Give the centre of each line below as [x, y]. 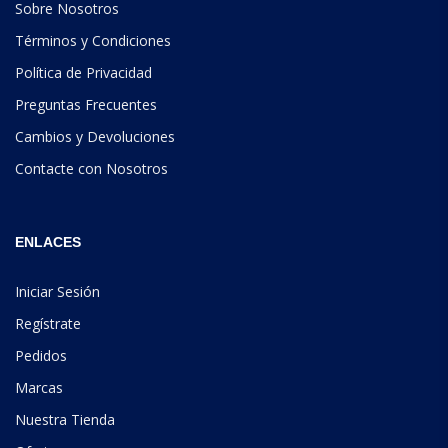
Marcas [39, 388]
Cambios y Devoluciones [95, 137]
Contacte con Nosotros [91, 169]
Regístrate [48, 324]
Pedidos [41, 356]
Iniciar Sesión [57, 292]
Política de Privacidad [83, 73]
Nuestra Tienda [65, 420]
